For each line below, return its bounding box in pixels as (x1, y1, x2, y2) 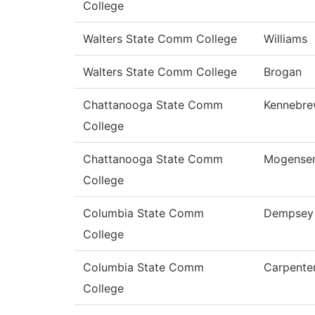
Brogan (264, 65, 302, 79)
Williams (264, 32, 307, 46)
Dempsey (264, 206, 314, 221)
